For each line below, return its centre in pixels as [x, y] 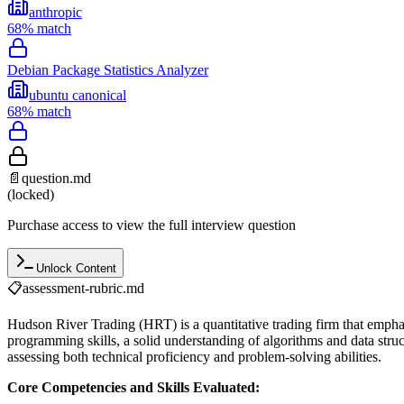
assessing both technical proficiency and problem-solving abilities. [194, 356]
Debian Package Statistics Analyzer [108, 69]
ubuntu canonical [78, 95]
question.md [56, 178]
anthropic [55, 12]
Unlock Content [76, 268]
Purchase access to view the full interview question [151, 225]
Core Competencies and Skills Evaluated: [133, 387]
